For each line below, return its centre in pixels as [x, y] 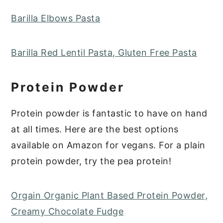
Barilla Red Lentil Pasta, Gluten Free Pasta [104, 53]
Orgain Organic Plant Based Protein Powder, [110, 196]
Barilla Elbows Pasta [56, 18]
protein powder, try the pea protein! [91, 161]
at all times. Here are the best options [95, 129]
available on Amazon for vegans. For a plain [108, 145]
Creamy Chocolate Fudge [67, 212]
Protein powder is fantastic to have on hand [109, 113]
